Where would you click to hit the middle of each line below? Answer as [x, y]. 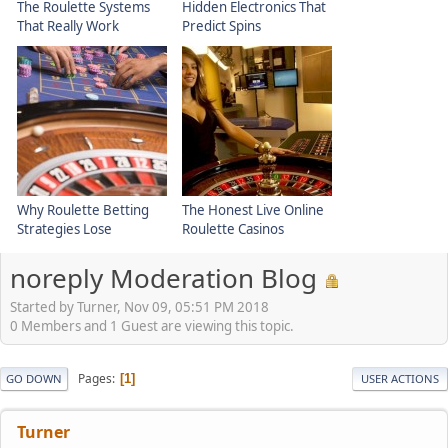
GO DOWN [34, 379]
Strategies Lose [64, 228]
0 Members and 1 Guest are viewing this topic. [152, 326]
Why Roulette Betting [83, 209]
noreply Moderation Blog [163, 277]
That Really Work [68, 25]
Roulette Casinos [233, 228]
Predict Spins [221, 25]
